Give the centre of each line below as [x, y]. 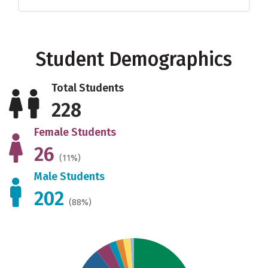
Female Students [75, 132]
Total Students [88, 88]
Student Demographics [134, 59]
